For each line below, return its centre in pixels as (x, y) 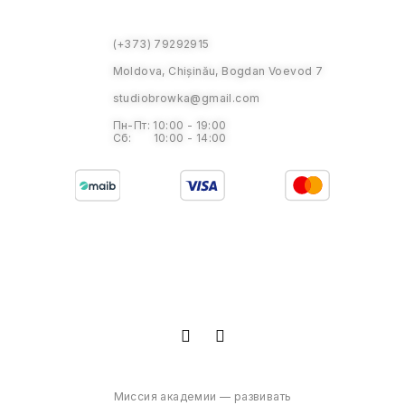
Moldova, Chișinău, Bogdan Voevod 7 (218, 71)
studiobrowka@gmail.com (186, 98)
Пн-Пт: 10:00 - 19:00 (170, 125)
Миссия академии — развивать (202, 396)
